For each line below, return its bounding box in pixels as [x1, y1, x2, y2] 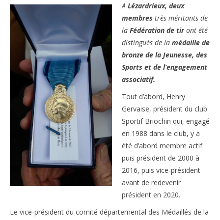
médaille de [172, 38, 210, 48]
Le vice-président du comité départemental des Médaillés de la [10, 207, 209, 217]
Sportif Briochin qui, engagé [122, 116, 210, 126]
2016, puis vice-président [122, 165, 200, 175]
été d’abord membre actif [122, 141, 202, 151]
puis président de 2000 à [122, 153, 199, 163]
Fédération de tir [130, 26, 184, 35]
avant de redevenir [122, 178, 181, 188]
